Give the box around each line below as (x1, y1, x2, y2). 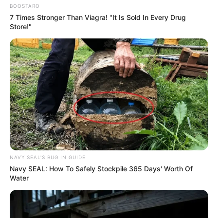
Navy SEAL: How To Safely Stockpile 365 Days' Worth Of (10, 164, 193, 173)
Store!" (10, 22, 32, 31)
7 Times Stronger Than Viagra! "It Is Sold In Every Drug (10, 13, 186, 22)
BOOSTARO (10, 3, 40, 9)
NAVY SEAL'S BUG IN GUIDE (10, 154, 86, 160)
